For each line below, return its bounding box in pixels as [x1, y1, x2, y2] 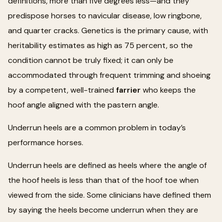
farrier [116, 84, 141, 95]
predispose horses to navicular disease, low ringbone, [8, 10, 202, 21]
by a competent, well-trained [8, 84, 116, 95]
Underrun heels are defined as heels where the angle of [8, 160, 207, 170]
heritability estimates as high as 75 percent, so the [8, 40, 193, 51]
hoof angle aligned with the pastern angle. [8, 99, 159, 110]
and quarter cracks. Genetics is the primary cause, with [8, 25, 208, 36]
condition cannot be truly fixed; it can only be [8, 55, 173, 65]
